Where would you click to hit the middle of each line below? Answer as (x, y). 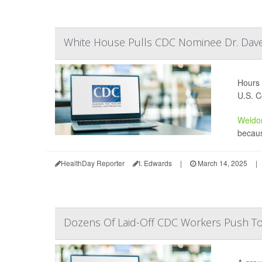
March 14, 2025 (222, 163)
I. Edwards (155, 163)
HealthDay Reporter (93, 163)
